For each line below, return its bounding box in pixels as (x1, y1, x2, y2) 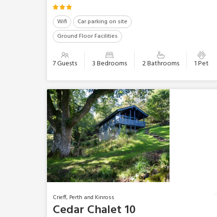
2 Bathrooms (142, 58, 179, 70)
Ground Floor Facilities (57, 31, 118, 42)
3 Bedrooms (92, 58, 127, 70)
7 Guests (53, 58, 77, 70)
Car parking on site (77, 17, 127, 27)
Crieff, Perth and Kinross (53, 193, 114, 203)
